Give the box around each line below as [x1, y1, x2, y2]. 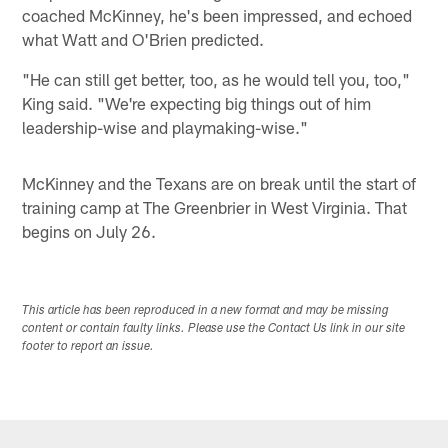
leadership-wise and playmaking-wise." [22, 117, 309, 138]
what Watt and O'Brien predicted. [22, 29, 265, 50]
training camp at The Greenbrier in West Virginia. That [22, 197, 408, 218]
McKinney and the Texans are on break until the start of [22, 173, 417, 194]
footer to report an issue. [22, 340, 155, 353]
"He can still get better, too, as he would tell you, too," [22, 69, 411, 90]
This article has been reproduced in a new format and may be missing [22, 304, 390, 317]
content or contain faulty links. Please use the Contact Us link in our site [22, 322, 406, 335]
